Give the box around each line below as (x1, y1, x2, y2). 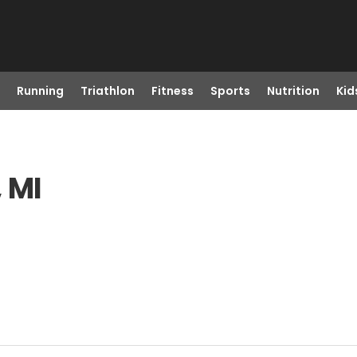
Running (16, 83, 64, 99)
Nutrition (266, 83, 320, 99)
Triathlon (80, 83, 135, 99)
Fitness (151, 83, 194, 99)
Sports (210, 83, 250, 99)
